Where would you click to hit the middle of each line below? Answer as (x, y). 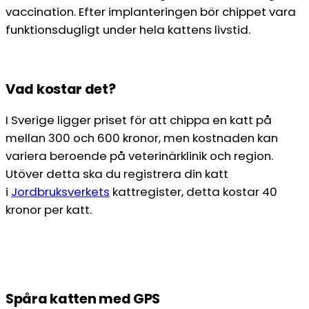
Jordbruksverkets (60, 192)
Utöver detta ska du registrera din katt (117, 174)
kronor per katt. (49, 210)
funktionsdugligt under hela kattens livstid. (129, 29)
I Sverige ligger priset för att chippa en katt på (139, 120)
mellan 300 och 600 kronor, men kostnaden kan (142, 138)
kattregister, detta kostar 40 (193, 192)
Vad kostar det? (61, 89)
